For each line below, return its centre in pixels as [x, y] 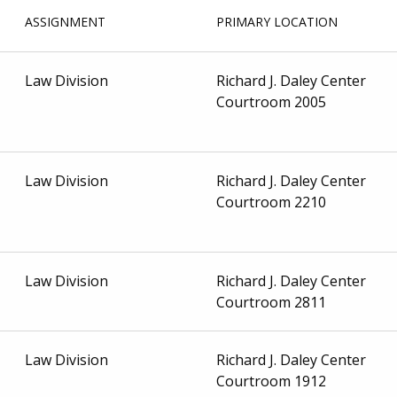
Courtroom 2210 [272, 202]
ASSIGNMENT [66, 21]
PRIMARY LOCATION [277, 21]
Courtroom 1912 [272, 381]
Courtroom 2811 [272, 302]
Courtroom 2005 [272, 101]
